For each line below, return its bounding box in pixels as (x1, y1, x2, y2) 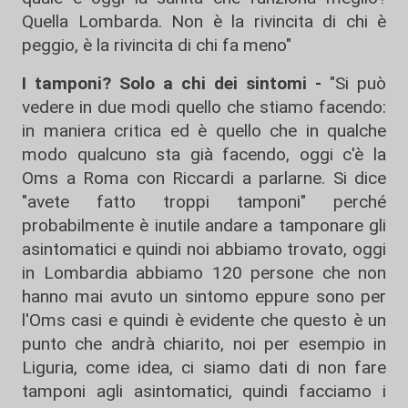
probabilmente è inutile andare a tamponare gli (22, 215, 386, 237)
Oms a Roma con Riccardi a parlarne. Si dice (22, 168, 386, 189)
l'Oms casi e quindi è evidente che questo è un (22, 310, 386, 331)
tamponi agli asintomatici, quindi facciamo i (22, 381, 386, 403)
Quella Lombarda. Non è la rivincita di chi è (22, 11, 386, 33)
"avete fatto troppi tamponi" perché (22, 191, 386, 213)
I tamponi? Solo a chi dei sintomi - (22, 73, 330, 95)
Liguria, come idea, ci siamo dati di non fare (22, 357, 386, 379)
